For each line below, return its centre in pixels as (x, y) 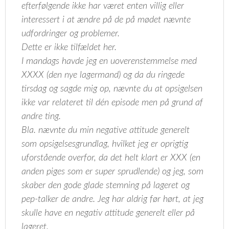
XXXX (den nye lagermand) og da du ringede (103, 75)
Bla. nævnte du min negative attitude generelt (106, 130)
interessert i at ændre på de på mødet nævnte (106, 20)
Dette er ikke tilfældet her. (71, 48)
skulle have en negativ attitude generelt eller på (108, 213)
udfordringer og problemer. (72, 34)
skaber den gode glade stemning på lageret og (106, 186)
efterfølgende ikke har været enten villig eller (103, 6)
